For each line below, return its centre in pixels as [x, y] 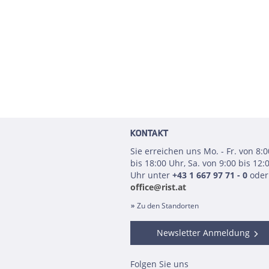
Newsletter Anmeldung [204, 233]
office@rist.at [158, 187]
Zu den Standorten [168, 206]
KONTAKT [149, 134]
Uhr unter [151, 175]
